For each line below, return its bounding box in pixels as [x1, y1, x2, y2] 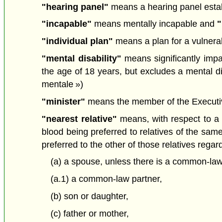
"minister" [42, 96, 86, 107]
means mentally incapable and [92, 19, 218, 29]
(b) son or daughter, [50, 191, 128, 201]
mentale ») [42, 79, 84, 89]
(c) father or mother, [50, 208, 129, 219]
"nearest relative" [42, 113, 117, 124]
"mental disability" [42, 53, 121, 63]
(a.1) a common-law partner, [50, 174, 162, 184]
